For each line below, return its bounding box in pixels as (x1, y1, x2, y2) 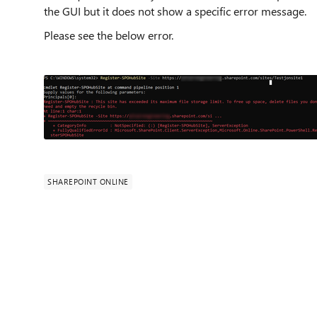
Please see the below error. (44, 28, 173, 42)
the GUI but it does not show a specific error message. (44, 4, 306, 18)
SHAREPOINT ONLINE (47, 176, 129, 187)
